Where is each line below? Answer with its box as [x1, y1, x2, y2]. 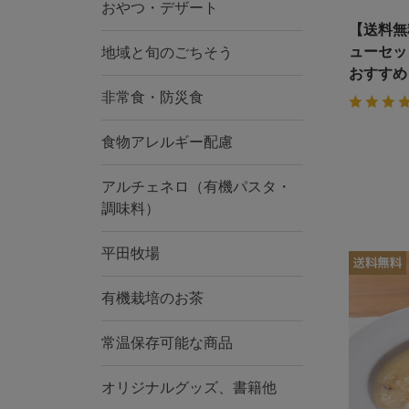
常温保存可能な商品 [101, 335, 233, 351]
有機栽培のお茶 [101, 290, 204, 306]
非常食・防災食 [101, 89, 204, 105]
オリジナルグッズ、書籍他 [101, 380, 277, 395]
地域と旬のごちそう [101, 45, 233, 60]
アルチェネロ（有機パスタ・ [101, 179, 291, 194]
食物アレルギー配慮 [101, 134, 233, 150]
